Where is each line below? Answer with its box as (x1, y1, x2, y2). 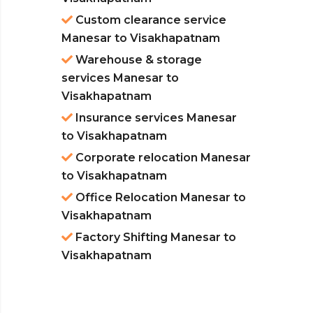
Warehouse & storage (73, 53, 202, 67)
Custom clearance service (73, 13, 226, 27)
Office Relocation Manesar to (73, 191, 246, 205)
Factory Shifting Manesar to (73, 231, 236, 245)
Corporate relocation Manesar (73, 151, 251, 165)
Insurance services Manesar (73, 111, 237, 125)
